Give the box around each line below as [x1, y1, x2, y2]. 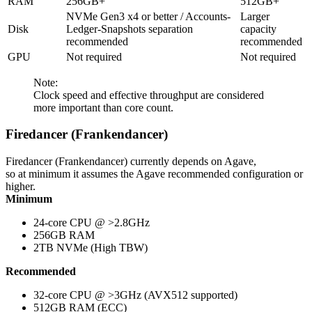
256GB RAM [33, 229, 95, 242]
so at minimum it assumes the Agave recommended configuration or [6, 168, 303, 180]
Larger [240, 10, 270, 22]
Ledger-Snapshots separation [66, 22, 193, 35]
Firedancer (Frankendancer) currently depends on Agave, [6, 155, 256, 168]
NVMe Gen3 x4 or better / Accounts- [66, 10, 231, 22]
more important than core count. [33, 101, 173, 114]
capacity [240, 22, 276, 35]
